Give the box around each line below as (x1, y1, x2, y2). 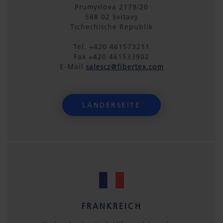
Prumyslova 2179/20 (75, 2, 148, 11)
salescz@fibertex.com (86, 62, 164, 71)
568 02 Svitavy (85, 12, 138, 21)
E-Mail (59, 62, 86, 71)
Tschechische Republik (70, 22, 153, 31)
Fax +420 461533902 (74, 52, 149, 61)
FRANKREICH (81, 201, 142, 211)
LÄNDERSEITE (82, 101, 141, 110)
